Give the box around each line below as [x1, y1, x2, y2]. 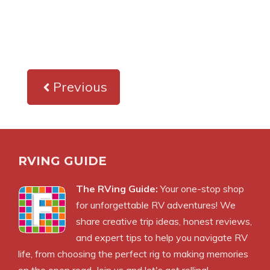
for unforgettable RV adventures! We [76, 199, 236, 212]
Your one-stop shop [158, 183, 244, 195]
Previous [53, 78, 107, 96]
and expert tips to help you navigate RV [76, 231, 248, 244]
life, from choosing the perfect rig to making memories [18, 248, 248, 260]
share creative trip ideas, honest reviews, [76, 215, 252, 228]
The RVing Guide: [76, 183, 158, 195]
